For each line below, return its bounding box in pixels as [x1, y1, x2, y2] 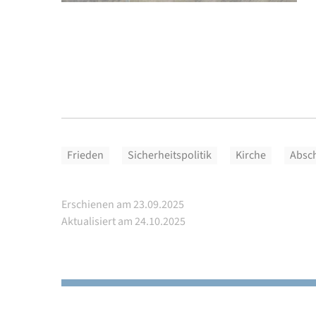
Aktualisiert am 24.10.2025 [61, 214, 186, 230]
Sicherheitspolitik [128, 147, 212, 164]
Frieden [67, 147, 104, 164]
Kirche [236, 147, 266, 164]
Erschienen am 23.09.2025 [61, 197, 184, 213]
